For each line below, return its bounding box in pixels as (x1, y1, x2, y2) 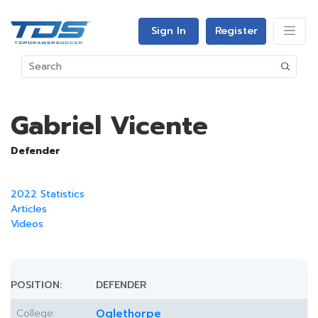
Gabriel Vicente (11, 106, 208, 145)
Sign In (151, 23, 186, 38)
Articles (11, 202, 47, 216)
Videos (11, 216, 43, 231)
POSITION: (11, 278, 62, 292)
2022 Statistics (11, 187, 84, 202)
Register (214, 23, 258, 38)
